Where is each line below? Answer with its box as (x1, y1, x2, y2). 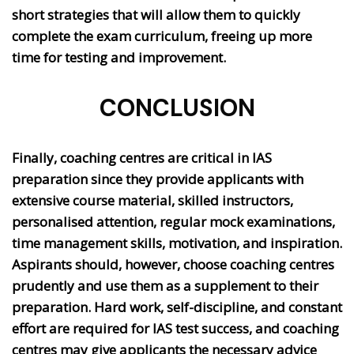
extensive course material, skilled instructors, (12, 190, 293, 209)
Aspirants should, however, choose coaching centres (12, 254, 334, 273)
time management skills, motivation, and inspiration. (12, 233, 342, 252)
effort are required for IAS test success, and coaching (12, 318, 339, 337)
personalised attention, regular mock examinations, (12, 212, 335, 231)
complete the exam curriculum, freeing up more (12, 26, 312, 45)
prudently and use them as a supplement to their (12, 276, 318, 295)
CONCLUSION (99, 92, 255, 123)
